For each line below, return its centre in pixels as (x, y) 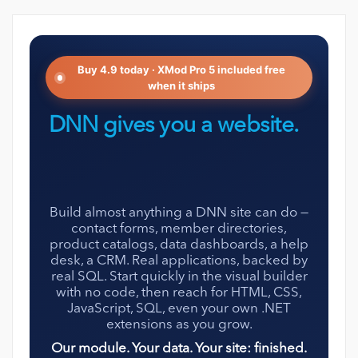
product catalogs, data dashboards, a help (179, 245)
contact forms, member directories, (179, 229)
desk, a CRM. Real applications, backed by (179, 261)
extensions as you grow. (179, 325)
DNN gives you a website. (173, 127)
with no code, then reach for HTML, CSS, (179, 293)
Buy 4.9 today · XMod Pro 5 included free (181, 70)
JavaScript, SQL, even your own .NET (179, 309)
